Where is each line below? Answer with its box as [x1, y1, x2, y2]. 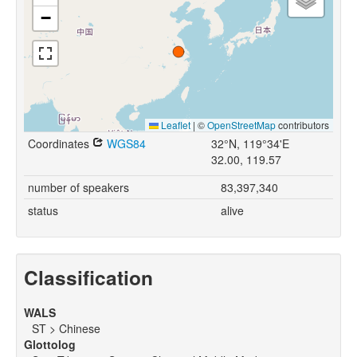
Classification [24, 263, 153, 292]
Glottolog [24, 336, 76, 353]
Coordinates [28, 135, 92, 152]
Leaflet [159, 118, 190, 132]
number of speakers [28, 179, 129, 196]
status [28, 202, 58, 219]
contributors [276, 118, 329, 132]
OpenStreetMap [207, 118, 276, 132]
